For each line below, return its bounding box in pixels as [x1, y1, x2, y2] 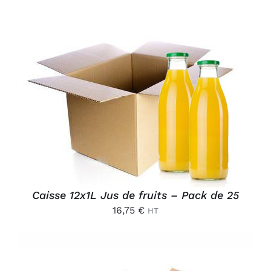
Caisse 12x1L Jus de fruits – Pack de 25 [32, 188, 239, 201]
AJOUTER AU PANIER [77, 88, 172, 98]
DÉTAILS [36, 100, 74, 111]
